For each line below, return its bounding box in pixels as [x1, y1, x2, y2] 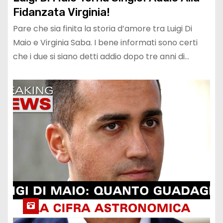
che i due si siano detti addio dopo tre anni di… [13, 51, 189, 63]
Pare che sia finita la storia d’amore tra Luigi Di [13, 23, 192, 35]
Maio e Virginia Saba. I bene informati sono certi [13, 37, 198, 49]
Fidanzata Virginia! [13, 5, 110, 19]
